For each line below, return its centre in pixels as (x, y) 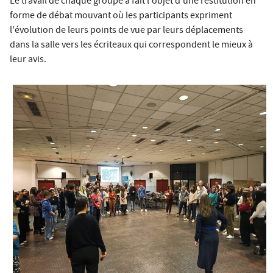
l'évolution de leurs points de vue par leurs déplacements (126, 31)
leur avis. (28, 61)
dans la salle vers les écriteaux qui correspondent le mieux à (131, 46)
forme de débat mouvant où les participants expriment (121, 17)
